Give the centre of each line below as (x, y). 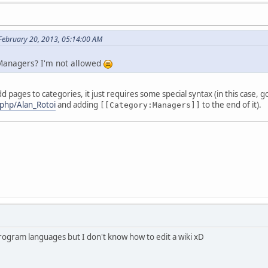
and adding (78, 105)
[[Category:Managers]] (150, 105)
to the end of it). (231, 105)
